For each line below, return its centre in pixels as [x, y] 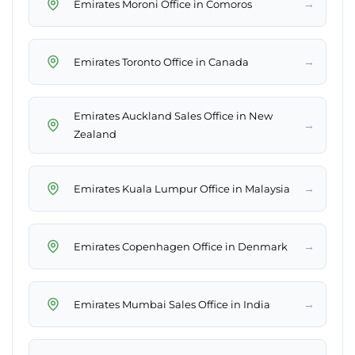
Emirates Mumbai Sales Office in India [172, 304]
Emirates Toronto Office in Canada [161, 61]
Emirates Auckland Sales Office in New [173, 116]
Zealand [95, 134]
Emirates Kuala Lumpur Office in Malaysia [182, 188]
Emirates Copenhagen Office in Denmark [181, 246]
